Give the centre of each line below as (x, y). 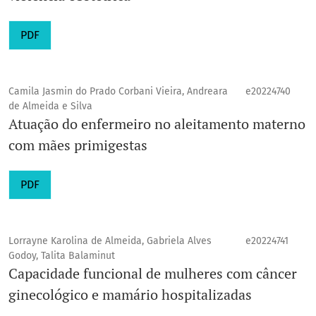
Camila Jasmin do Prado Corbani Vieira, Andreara (118, 92)
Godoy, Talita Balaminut (62, 256)
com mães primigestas (78, 145)
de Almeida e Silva (50, 107)
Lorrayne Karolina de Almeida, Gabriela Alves (110, 241)
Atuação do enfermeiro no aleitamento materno (157, 124)
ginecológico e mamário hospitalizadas (130, 295)
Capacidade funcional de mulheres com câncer (153, 274)
